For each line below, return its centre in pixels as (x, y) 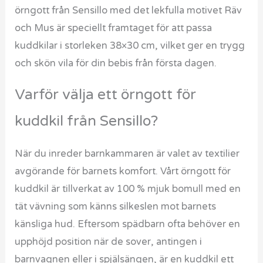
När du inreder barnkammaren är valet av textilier (127, 154)
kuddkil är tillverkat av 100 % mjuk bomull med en (128, 189)
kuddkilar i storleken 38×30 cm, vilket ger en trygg (130, 46)
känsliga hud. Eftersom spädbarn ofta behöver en (128, 224)
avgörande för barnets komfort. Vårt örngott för (123, 171)
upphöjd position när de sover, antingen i (109, 242)
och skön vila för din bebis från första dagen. (116, 64)
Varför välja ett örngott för (106, 95)
